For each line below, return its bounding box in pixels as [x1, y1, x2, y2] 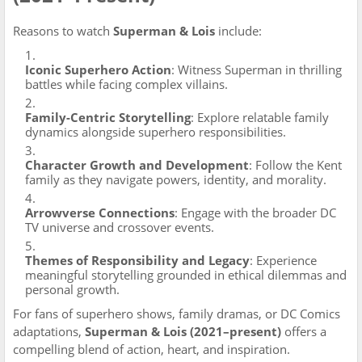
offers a [281, 323, 326, 339]
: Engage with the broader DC [175, 204, 336, 221]
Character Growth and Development [25, 157, 249, 173]
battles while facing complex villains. [25, 76, 228, 92]
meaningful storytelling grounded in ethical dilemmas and [25, 267, 347, 283]
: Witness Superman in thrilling [171, 61, 342, 78]
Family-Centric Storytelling [25, 109, 191, 125]
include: [215, 23, 262, 39]
